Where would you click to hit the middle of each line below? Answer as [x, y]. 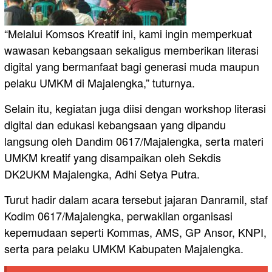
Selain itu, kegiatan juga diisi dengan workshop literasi [135, 108]
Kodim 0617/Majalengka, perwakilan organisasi [118, 216]
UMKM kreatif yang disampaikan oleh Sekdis [113, 158]
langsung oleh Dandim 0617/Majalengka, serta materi [134, 141]
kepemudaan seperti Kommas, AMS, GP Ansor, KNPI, [135, 232]
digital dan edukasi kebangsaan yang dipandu [115, 125]
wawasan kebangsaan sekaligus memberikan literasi [131, 50]
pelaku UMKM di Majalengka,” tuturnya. [100, 83]
